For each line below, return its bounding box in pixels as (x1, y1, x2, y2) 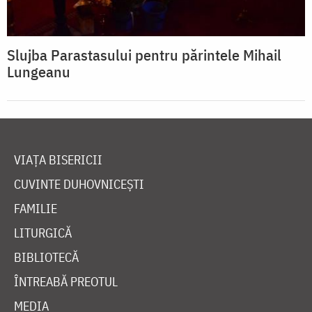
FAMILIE (14, 201, 57, 217)
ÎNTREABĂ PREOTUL (14, 274, 118, 290)
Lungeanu (7, 61, 70, 82)
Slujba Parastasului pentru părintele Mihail (7, 45, 281, 65)
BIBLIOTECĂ (14, 249, 79, 266)
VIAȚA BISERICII (14, 152, 102, 169)
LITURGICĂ (14, 225, 72, 242)
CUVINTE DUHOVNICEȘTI (14, 176, 144, 193)
